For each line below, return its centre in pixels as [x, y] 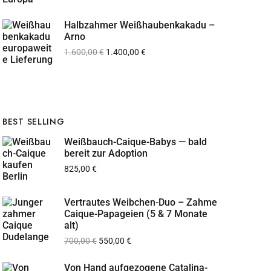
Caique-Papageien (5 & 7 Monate [136, 214]
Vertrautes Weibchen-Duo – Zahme [141, 202]
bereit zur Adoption [106, 153]
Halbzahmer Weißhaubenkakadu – [139, 25]
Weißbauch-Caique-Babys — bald [135, 142]
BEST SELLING [34, 122]
